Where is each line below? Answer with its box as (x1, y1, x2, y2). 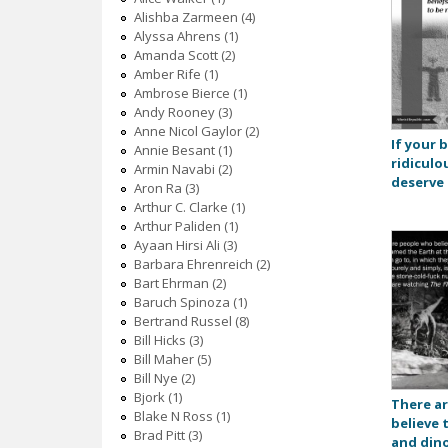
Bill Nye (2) (133, 369, 195, 388)
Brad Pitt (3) (133, 426, 202, 445)
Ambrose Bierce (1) (133, 84, 247, 103)
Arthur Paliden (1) (133, 217, 238, 236)
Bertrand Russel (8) (133, 312, 249, 331)
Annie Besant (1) (133, 141, 232, 160)
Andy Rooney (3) (133, 103, 232, 122)
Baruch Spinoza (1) (133, 293, 247, 312)
